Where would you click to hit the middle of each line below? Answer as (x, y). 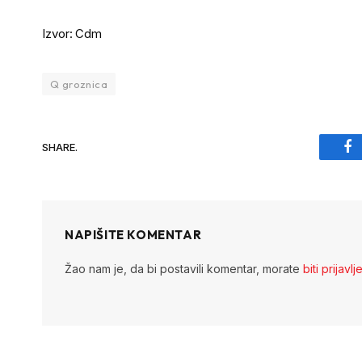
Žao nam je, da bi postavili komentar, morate (184, 269)
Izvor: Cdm (72, 34)
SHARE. (60, 147)
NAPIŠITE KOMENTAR (133, 235)
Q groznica (79, 84)
